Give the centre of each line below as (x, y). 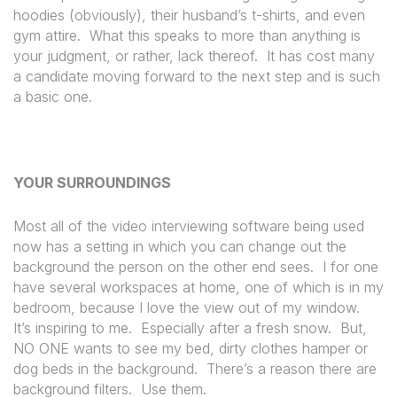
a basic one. (53, 96)
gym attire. (47, 35)
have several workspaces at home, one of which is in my (198, 287)
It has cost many (321, 55)
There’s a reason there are (292, 368)
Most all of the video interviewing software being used (189, 226)
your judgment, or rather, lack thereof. (136, 55)
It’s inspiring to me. (73, 327)
